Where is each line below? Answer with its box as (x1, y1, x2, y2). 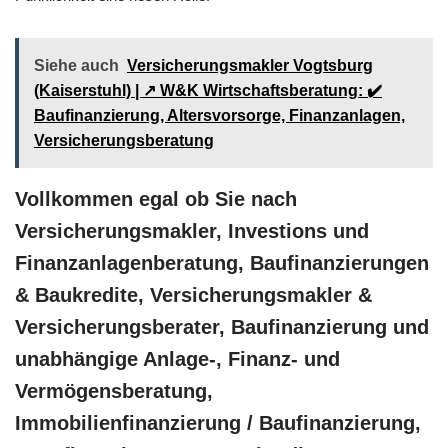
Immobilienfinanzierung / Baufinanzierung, (15, 411, 421, 434)
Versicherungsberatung (34, 131, 214, 149)
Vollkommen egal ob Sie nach (15, 187, 297, 210)
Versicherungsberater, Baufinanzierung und (15, 315, 429, 338)
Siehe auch (34, 56, 119, 74)
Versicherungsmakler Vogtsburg (127, 56, 373, 74)
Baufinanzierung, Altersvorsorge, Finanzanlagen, (34, 106, 405, 124)
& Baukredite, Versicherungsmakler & (15, 283, 372, 306)
